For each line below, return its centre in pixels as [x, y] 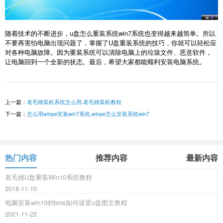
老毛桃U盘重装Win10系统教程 [49, 177]
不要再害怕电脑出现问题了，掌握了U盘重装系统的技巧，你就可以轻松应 [111, 42]
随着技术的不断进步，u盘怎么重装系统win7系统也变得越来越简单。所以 [110, 33]
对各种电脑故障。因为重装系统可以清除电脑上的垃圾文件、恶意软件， [109, 52]
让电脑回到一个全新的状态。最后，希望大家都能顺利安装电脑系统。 [105, 61]
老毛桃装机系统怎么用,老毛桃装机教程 [74, 101]
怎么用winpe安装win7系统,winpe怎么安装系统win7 [88, 113]
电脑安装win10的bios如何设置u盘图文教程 [66, 202]
